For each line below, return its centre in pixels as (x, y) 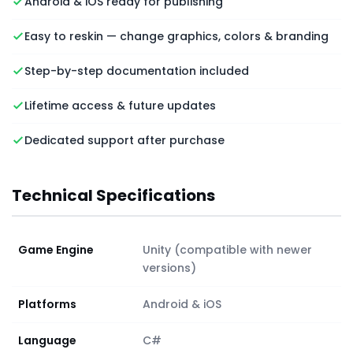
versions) (169, 268)
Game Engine (56, 249)
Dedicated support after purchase (124, 140)
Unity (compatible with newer (227, 249)
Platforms (47, 304)
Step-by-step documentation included (137, 71)
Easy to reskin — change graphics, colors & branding (176, 36)
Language (47, 340)
